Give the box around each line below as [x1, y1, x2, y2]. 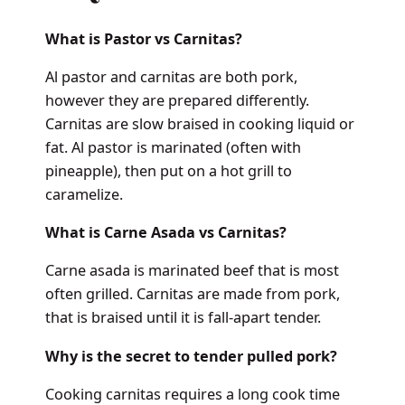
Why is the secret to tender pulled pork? [44, 345, 341, 366]
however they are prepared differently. [44, 89, 309, 110]
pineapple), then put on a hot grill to [44, 160, 292, 181]
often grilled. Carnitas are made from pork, [44, 284, 340, 305]
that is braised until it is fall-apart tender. [44, 307, 325, 328]
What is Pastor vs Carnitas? [44, 28, 246, 49]
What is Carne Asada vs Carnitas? [44, 222, 290, 243]
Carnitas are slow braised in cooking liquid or [44, 113, 354, 134]
